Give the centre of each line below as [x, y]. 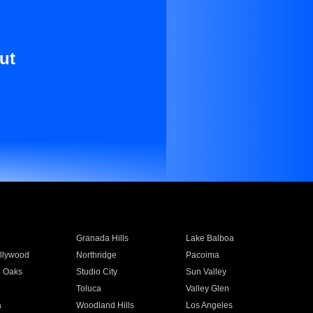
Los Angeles [210, 305]
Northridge [96, 255]
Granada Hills [102, 238]
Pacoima [203, 255]
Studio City [96, 272]
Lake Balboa [210, 238]
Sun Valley [206, 272]
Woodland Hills [105, 305]
